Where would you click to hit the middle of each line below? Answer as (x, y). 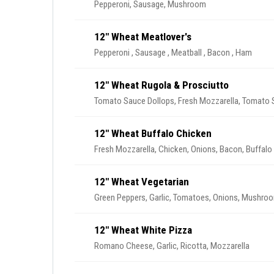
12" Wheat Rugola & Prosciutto (161, 85)
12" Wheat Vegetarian (142, 182)
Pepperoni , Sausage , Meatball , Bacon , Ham (173, 53)
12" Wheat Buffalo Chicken (153, 133)
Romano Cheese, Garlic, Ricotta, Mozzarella (172, 246)
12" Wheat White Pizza (143, 230)
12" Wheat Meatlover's (143, 37)
